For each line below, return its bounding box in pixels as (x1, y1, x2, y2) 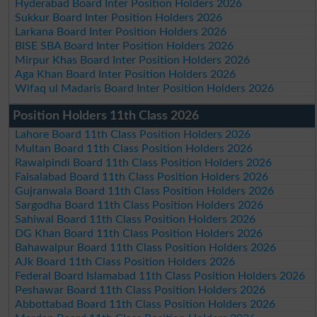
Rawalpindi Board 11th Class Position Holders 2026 (15, 156, 272, 168)
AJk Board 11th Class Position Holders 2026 (15, 255, 236, 267)
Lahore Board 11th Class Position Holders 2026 (15, 128, 251, 140)
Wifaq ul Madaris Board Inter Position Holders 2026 (15, 82, 275, 94)
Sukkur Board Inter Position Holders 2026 (15, 11, 223, 23)
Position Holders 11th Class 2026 (12, 109, 199, 122)
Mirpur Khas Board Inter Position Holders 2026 (15, 54, 250, 66)
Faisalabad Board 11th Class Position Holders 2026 (15, 171, 269, 183)
